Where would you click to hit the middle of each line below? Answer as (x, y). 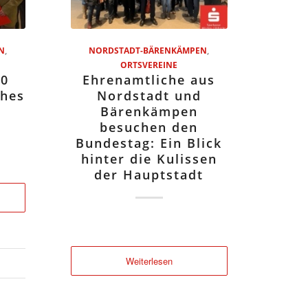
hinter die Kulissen (149, 159)
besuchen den (149, 128)
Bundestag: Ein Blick (149, 143)
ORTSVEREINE (149, 65)
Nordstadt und (149, 96)
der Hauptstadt (149, 175)
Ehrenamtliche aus (149, 80)
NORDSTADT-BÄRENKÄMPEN (148, 51)
